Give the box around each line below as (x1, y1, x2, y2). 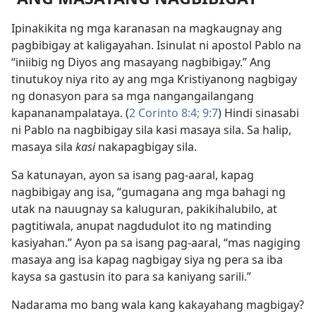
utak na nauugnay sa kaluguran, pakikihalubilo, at (11, 201, 277, 217)
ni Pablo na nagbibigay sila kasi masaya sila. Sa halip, (11, 122, 291, 138)
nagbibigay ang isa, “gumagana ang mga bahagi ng (11, 184, 286, 200)
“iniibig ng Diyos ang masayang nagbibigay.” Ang (11, 54, 271, 71)
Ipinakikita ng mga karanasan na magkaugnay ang (11, 20, 282, 37)
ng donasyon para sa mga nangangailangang (11, 88, 254, 104)
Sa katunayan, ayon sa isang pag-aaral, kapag (11, 167, 254, 183)
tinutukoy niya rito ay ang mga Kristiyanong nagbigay (11, 71, 297, 87)
